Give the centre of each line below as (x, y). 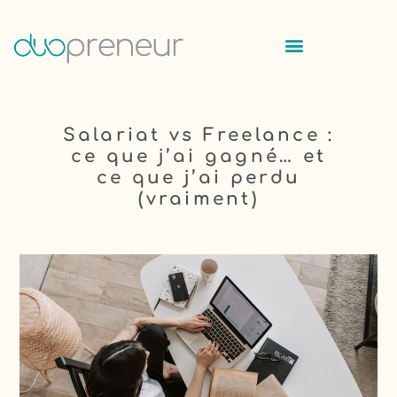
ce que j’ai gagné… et (198, 157)
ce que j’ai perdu (198, 178)
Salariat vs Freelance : (198, 136)
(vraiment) (198, 199)
